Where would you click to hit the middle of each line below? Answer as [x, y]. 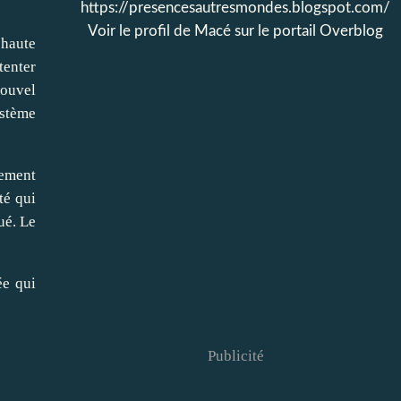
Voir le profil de [141, 31]
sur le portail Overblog [307, 31]
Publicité [235, 356]
